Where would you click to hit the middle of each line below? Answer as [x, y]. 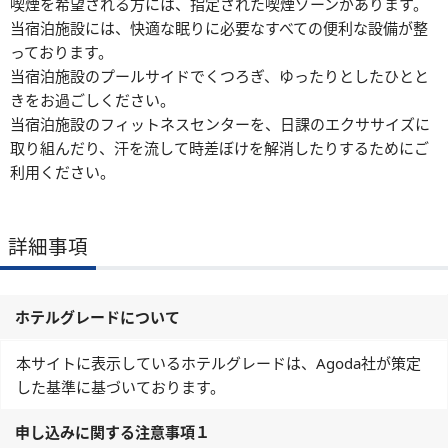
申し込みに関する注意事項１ [112, 432]
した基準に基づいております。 [120, 387]
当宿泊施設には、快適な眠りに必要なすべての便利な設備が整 [219, 28]
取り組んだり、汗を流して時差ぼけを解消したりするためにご [219, 148]
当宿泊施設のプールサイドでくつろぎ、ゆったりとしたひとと [219, 76]
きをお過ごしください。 [92, 100]
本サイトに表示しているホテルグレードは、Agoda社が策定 [218, 363]
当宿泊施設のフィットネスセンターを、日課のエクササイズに [220, 124]
